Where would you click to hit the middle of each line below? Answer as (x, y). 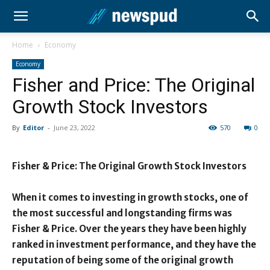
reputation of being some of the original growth (123, 260)
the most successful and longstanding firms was (122, 213)
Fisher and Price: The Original (133, 85)
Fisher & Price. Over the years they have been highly (129, 229)
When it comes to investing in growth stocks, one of (130, 197)
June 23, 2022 (74, 127)
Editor (33, 127)
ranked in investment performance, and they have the (134, 244)
